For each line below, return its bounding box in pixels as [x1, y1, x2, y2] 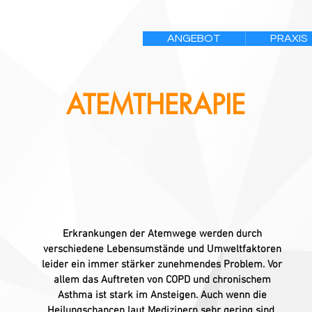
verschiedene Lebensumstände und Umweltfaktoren [42, 243, 281, 256]
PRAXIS [270, 33, 308, 44]
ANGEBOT [167, 33, 221, 44]
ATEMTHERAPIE [65, 88, 245, 122]
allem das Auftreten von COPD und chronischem [53, 274, 271, 286]
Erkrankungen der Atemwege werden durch [62, 228, 262, 240]
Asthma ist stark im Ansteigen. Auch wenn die [57, 289, 267, 302]
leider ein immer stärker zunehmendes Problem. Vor [42, 258, 282, 271]
